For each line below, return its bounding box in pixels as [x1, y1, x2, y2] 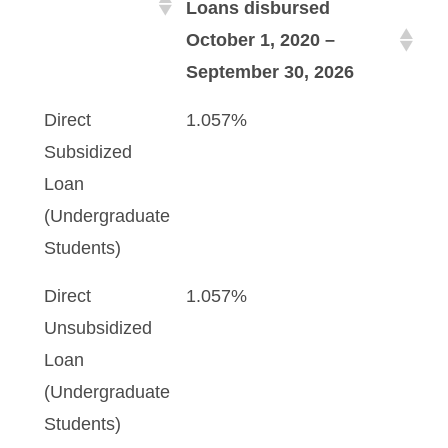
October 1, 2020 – [186, 30, 335, 50]
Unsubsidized [44, 318, 152, 338]
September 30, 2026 [186, 62, 354, 82]
